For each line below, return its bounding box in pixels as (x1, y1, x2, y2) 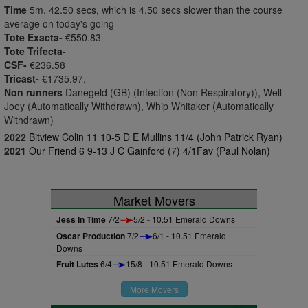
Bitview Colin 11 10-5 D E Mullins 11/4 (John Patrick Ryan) (29, 130, 283, 144)
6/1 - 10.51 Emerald (153, 230, 226, 241)
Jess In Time (56, 213, 106, 225)
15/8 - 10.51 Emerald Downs (126, 258, 232, 269)
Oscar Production (56, 230, 125, 242)
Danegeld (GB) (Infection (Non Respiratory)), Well (63, 85, 282, 99)
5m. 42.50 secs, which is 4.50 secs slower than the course (30, 3, 283, 16)
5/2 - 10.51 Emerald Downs (133, 213, 235, 225)
